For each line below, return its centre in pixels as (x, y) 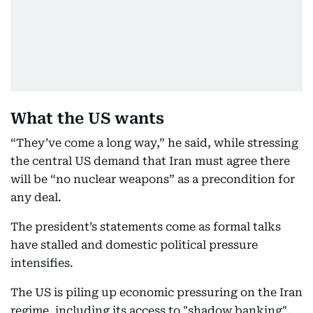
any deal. (36, 198)
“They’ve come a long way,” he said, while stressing (154, 143)
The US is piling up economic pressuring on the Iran (156, 293)
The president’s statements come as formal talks (146, 227)
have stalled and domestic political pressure (134, 245)
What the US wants (87, 119)
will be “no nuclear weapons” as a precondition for (153, 180)
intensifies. (42, 263)
